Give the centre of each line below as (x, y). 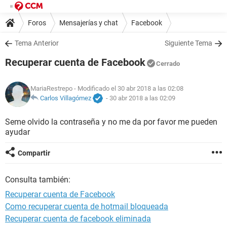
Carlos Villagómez (66, 98)
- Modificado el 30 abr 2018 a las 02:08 (128, 89)
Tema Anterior (37, 43)
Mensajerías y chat (89, 23)
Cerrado (168, 64)
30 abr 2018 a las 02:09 (142, 98)
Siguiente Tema (188, 43)
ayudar (17, 132)
